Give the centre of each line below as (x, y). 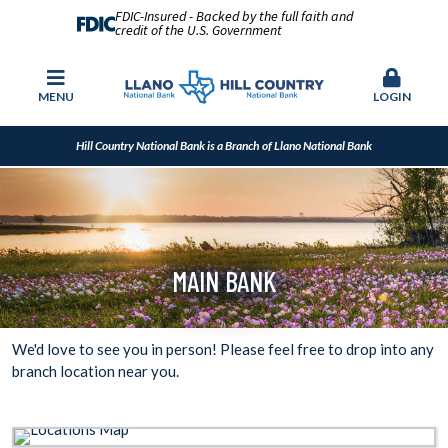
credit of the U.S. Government (198, 31)
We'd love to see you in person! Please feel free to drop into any (223, 349)
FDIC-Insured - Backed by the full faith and (233, 17)
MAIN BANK (224, 281)
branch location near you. (95, 371)
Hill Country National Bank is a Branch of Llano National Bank (224, 145)
